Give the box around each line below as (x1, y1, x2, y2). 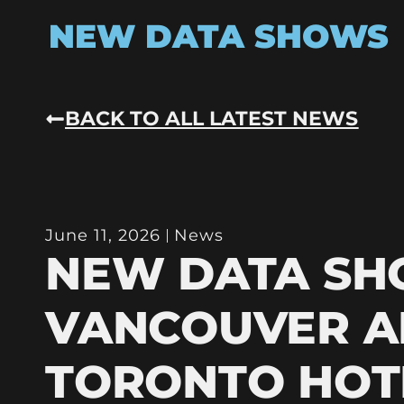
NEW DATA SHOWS (48, 16, 389, 56)
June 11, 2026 (45, 225, 161, 245)
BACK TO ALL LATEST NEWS (65, 106, 359, 131)
